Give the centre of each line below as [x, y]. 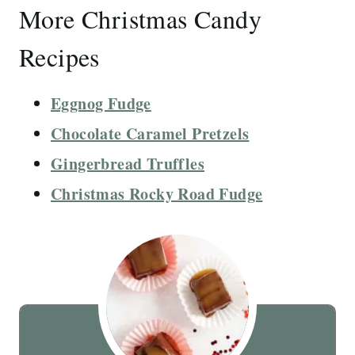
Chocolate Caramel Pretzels [150, 133]
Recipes [59, 56]
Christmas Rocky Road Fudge [157, 193]
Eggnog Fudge [101, 103]
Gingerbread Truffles [128, 163]
